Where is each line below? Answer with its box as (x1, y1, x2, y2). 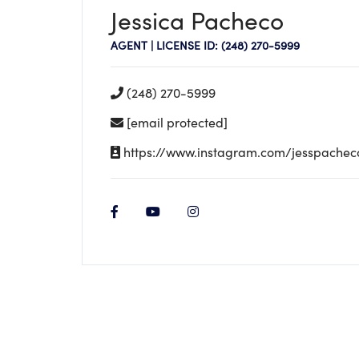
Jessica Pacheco (111, 4, 284, 36)
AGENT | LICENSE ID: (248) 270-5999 (111, 38, 300, 53)
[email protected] (127, 114, 228, 131)
